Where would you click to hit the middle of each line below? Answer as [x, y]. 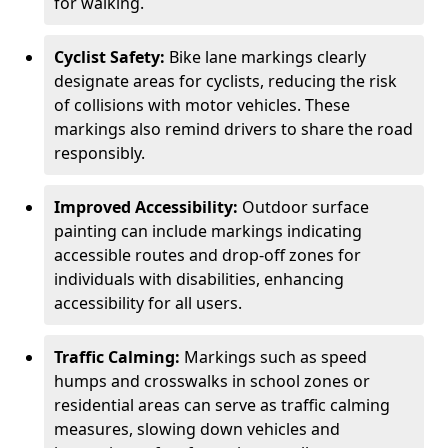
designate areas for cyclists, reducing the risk [225, 81]
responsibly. [99, 153]
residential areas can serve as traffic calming [222, 405]
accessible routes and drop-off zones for [207, 255]
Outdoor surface [305, 207]
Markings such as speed [275, 357]
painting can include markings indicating [208, 231]
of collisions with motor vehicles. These [202, 105]
